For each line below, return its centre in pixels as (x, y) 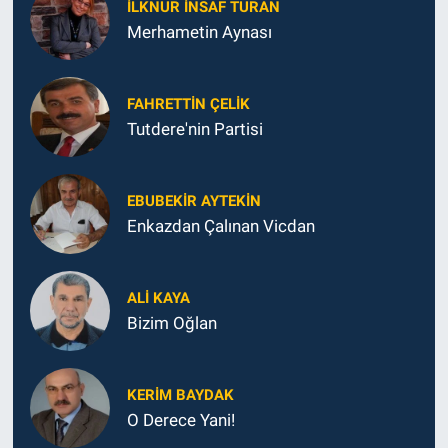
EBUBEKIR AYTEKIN (193, 201)
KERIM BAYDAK (180, 395)
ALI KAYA (158, 298)
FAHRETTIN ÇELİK (188, 104)
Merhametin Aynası (199, 32)
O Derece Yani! (180, 420)
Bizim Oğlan (171, 323)
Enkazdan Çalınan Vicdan (220, 226)
